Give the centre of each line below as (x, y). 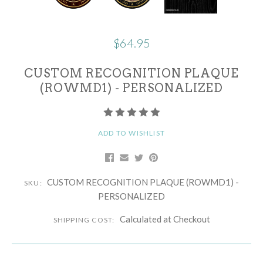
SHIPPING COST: (85, 220)
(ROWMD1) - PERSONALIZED (131, 88)
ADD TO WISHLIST (131, 133)
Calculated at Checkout (165, 219)
